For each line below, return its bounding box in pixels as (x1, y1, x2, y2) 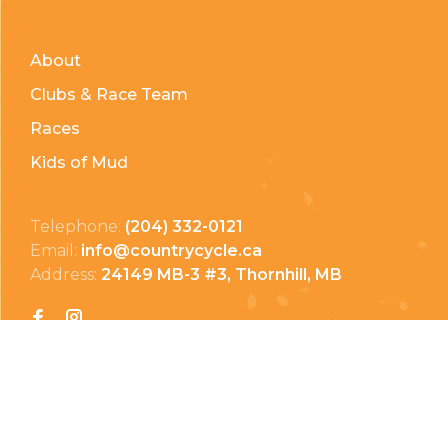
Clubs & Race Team (30, 84, 188, 104)
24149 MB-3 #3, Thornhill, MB (101, 264, 342, 284)
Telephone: (30, 216, 125, 236)
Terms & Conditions (30, 411, 191, 431)
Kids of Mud (30, 152, 128, 172)
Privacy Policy (30, 377, 142, 397)
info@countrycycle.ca (81, 240, 262, 260)
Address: (30, 264, 101, 284)
